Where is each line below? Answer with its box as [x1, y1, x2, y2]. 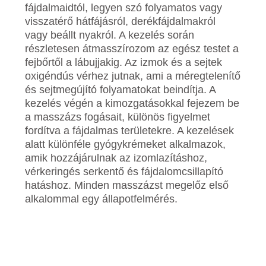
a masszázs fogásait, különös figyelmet [25, 110, 211, 123]
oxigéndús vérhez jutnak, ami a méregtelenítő [25, 69, 241, 82]
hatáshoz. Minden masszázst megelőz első [25, 179, 229, 191]
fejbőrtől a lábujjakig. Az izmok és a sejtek [25, 56, 223, 68]
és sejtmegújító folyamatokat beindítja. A [25, 83, 216, 96]
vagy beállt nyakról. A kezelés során [25, 28, 195, 41]
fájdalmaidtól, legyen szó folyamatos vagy [25, 1, 223, 14]
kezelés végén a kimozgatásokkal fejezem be [25, 97, 240, 109]
